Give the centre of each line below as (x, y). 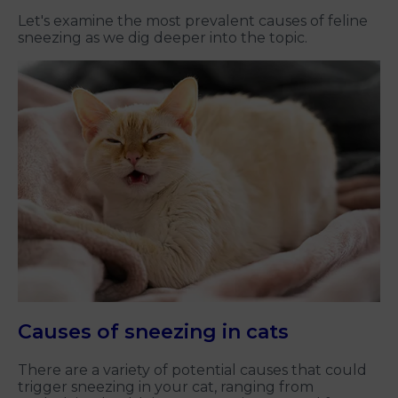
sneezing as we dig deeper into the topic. (163, 38)
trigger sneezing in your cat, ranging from (166, 386)
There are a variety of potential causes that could (192, 370)
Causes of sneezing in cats (153, 331)
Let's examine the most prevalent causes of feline (193, 21)
